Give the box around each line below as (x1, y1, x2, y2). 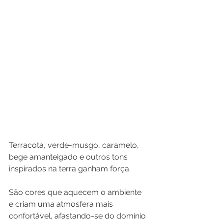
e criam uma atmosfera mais (9, 199, 115, 209)
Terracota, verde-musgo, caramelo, (9, 140, 141, 150)
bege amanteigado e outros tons (9, 152, 130, 162)
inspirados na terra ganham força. (9, 164, 131, 173)
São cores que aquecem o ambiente (9, 187, 143, 197)
